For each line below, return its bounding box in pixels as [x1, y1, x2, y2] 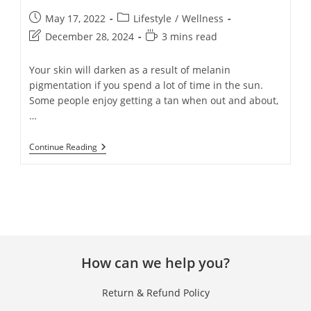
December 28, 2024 [45, 30, 135, 43]
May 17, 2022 [45, 12, 106, 25]
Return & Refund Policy [101, 286, 210, 300]
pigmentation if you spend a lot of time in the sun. [29, 78, 264, 92]
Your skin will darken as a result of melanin [29, 63, 231, 76]
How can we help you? [81, 253, 230, 273]
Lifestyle [133, 12, 172, 25]
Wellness [182, 12, 224, 25]
